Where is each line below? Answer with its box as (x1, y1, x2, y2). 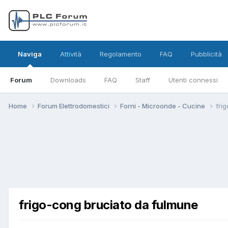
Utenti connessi (168, 76, 218, 84)
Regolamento (100, 50, 141, 58)
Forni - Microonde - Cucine (120, 101, 207, 110)
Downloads (50, 76, 86, 84)
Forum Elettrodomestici (38, 101, 111, 110)
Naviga (18, 50, 42, 58)
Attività (60, 50, 81, 58)
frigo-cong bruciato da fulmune (19, 197, 198, 213)
